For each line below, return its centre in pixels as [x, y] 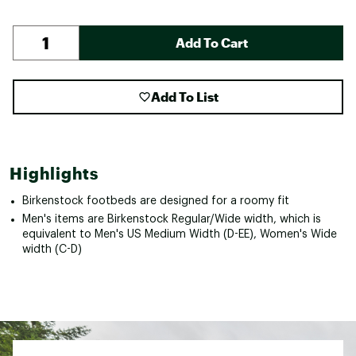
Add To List [184, 96]
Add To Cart [211, 42]
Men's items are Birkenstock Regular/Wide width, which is [172, 219]
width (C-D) [52, 249]
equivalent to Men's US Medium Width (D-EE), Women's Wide [180, 234]
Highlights [54, 173]
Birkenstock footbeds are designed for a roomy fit [156, 201]
